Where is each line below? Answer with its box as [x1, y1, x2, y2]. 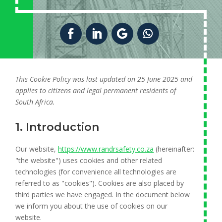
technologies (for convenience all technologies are [15, 167, 177, 176]
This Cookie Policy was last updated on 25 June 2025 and [15, 74, 193, 84]
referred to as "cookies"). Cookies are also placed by [15, 178, 184, 188]
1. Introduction [15, 120, 100, 134]
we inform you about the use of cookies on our [15, 201, 168, 211]
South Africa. [15, 97, 55, 107]
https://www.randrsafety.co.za [58, 144, 154, 154]
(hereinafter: [154, 144, 195, 154]
